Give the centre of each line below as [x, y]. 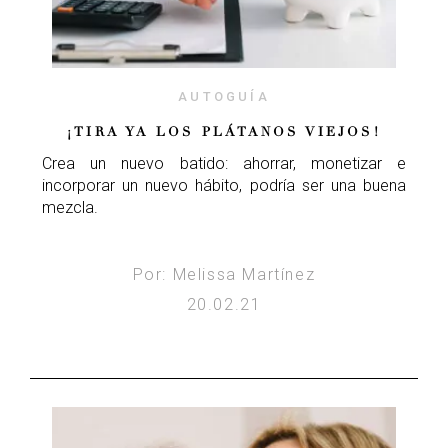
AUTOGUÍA [224, 96]
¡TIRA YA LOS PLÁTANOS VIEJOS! [224, 131]
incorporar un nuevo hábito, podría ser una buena [224, 185]
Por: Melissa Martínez [224, 274]
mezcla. [70, 207]
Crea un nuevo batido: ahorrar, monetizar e [224, 163]
